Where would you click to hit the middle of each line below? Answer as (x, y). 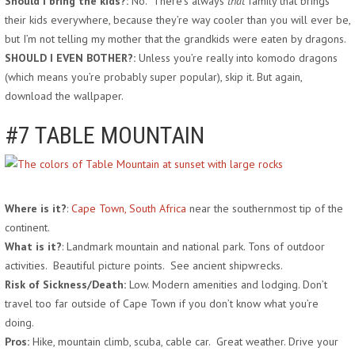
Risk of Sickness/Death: (65, 284)
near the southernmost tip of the (265, 208)
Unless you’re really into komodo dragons (237, 58)
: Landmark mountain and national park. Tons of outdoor (193, 246)
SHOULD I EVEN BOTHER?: (70, 58)
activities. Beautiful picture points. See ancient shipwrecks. (144, 265)
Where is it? (36, 208)
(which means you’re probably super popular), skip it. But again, (153, 77)
